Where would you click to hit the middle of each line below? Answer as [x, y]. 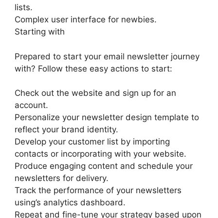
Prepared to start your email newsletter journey [107, 56]
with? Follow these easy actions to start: [93, 68]
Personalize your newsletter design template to [107, 117]
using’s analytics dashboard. [70, 202]
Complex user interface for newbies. [86, 19]
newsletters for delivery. [62, 178]
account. [31, 105]
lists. [24, 7]
